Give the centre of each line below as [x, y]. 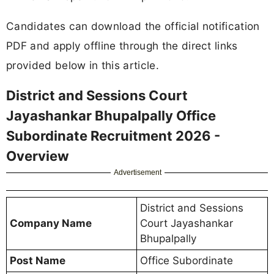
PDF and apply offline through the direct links [122, 45]
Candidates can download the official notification [133, 26]
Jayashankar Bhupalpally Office [111, 115]
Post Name [38, 260]
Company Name [51, 223]
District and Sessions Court [97, 95]
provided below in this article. [83, 65]
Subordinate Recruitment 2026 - [113, 135]
